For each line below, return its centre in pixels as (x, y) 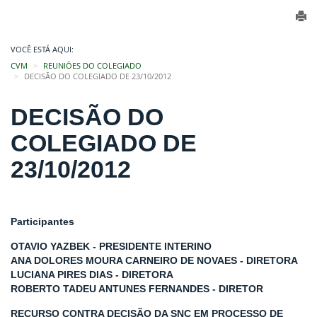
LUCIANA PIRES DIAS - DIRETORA (92, 275)
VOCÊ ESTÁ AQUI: (42, 50)
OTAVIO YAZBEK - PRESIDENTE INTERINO (111, 246)
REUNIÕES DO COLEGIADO (92, 66)
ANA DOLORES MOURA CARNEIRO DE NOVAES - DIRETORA (154, 260)
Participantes (42, 221)
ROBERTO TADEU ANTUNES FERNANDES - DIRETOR (137, 289)
